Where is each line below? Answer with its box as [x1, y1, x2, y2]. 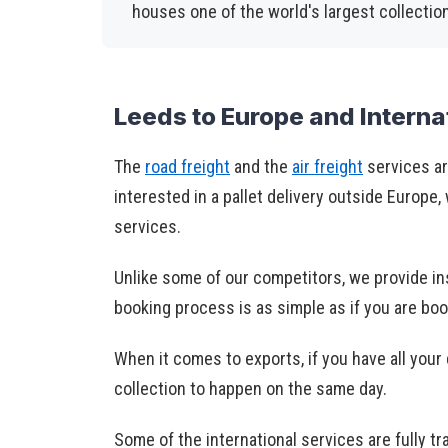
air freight [292, 155, 363, 177]
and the [230, 155, 292, 177]
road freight [145, 155, 230, 177]
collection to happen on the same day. [114, 377, 387, 399]
